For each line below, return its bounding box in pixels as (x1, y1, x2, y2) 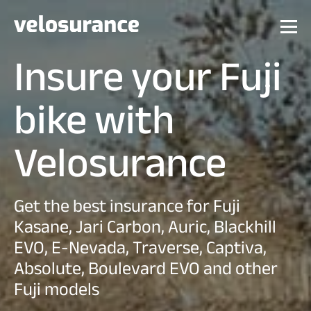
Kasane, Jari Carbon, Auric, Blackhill (14, 210, 276, 244)
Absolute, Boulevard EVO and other (14, 251, 278, 285)
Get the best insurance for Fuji (14, 189, 240, 223)
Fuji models (14, 272, 99, 306)
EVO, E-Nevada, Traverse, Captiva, (14, 230, 267, 264)
